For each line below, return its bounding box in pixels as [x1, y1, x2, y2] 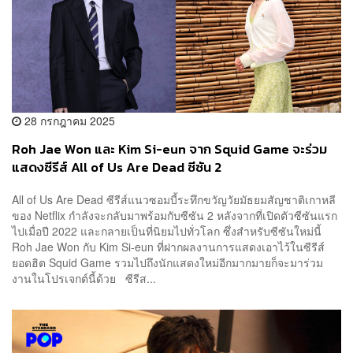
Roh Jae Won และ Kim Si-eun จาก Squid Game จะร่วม [12, 139, 327, 159]
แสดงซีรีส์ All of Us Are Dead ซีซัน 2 [12, 157, 221, 177]
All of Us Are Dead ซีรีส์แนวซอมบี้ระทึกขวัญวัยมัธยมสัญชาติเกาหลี [12, 191, 336, 208]
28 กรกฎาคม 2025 [21, 112, 115, 128]
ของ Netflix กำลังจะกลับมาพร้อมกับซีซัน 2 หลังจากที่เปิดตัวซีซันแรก [12, 207, 337, 224]
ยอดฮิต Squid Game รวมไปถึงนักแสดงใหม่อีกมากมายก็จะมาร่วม [12, 255, 323, 271]
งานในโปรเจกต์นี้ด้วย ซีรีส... [12, 270, 156, 287]
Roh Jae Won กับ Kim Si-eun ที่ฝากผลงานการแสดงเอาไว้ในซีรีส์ [12, 239, 325, 255]
